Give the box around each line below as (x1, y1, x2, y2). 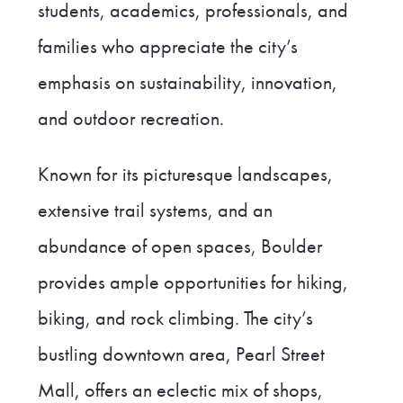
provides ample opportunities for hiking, (37, 269, 348, 295)
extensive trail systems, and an (37, 197, 273, 223)
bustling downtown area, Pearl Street (37, 341, 325, 367)
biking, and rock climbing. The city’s (37, 305, 313, 331)
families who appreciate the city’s (37, 33, 298, 59)
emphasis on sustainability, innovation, (37, 69, 337, 95)
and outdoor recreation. (37, 105, 224, 131)
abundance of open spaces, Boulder (37, 233, 323, 259)
